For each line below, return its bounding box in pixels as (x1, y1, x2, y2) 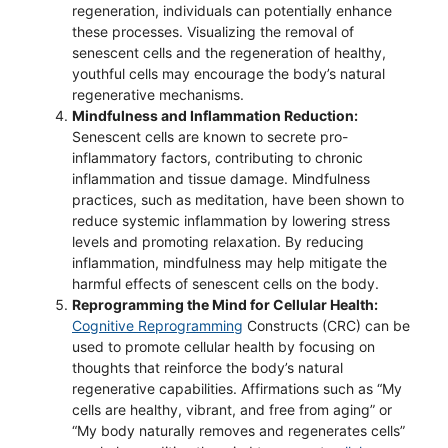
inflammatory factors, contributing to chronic (72, 149, 363, 166)
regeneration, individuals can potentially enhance (72, 2, 392, 19)
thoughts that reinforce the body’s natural (72, 359, 343, 376)
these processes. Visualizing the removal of (72, 23, 354, 40)
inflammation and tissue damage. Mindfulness (72, 170, 370, 187)
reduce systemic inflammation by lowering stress (72, 212, 390, 229)
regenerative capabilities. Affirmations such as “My (72, 380, 402, 397)
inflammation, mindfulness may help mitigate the (72, 254, 387, 271)
